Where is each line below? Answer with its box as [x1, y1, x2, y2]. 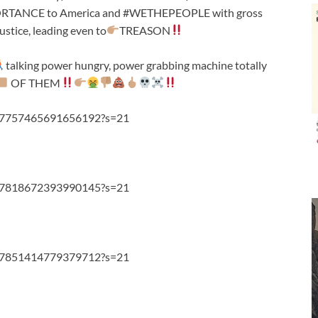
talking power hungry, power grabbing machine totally [6, 57, 268, 72]
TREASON [119, 23, 171, 37]
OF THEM [9, 75, 61, 89]
